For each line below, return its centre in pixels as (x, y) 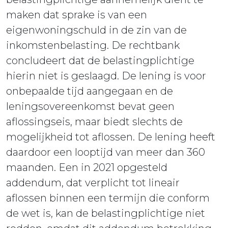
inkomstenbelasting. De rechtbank (93, 46)
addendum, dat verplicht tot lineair (93, 183)
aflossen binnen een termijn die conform (108, 198)
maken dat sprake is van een (77, 15)
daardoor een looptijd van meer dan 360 (106, 152)
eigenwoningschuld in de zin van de (96, 30)
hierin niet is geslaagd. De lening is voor (106, 76)
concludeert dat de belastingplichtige (100, 61)
